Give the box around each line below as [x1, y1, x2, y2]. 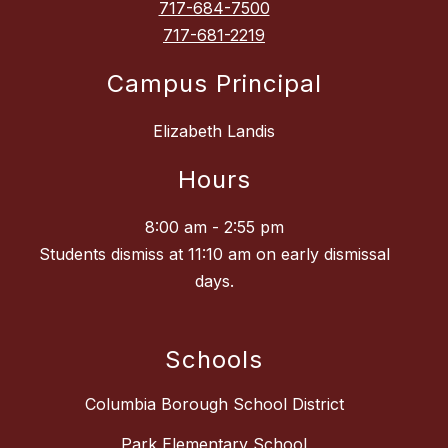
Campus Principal [106, 69, 322, 99]
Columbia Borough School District [84, 394, 344, 415]
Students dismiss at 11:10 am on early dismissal [38, 244, 390, 265]
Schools [165, 345, 263, 375]
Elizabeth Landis [153, 121, 275, 142]
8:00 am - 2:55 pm [144, 217, 284, 238]
